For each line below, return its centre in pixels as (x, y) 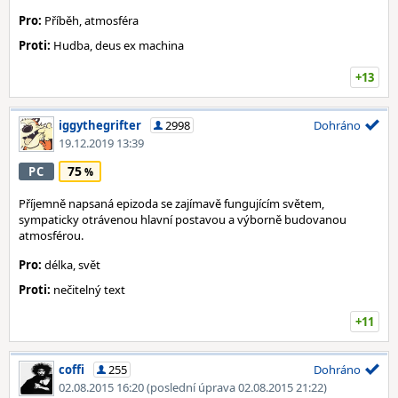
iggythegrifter (100, 125)
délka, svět (71, 265)
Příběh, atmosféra (90, 20)
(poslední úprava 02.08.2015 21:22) (237, 387)
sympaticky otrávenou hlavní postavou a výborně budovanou (183, 219)
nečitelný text (88, 290)
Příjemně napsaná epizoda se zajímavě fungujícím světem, (171, 203)
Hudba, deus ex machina (117, 45)
